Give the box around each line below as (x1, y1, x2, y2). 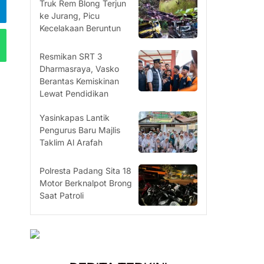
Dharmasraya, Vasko (39, 64, 120, 74)
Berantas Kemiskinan (39, 76, 120, 86)
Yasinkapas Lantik (39, 113, 110, 123)
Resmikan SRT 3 (39, 51, 103, 61)
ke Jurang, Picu (39, 11, 100, 21)
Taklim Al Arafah (39, 137, 103, 147)
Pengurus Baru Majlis (39, 125, 121, 135)
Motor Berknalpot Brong (39, 178, 133, 188)
